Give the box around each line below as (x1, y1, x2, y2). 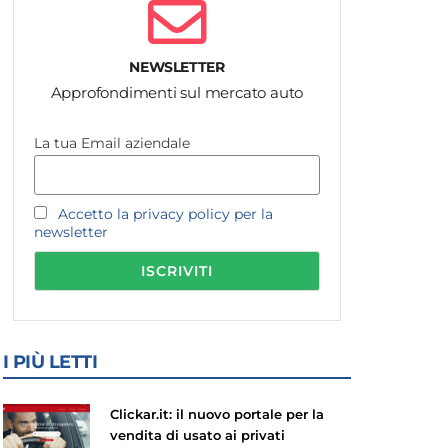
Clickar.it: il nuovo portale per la (109, 405, 324, 422)
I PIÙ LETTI (2, 350, 98, 373)
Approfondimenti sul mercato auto (50, 82, 304, 102)
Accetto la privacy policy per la (57, 204, 273, 223)
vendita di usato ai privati (109, 426, 285, 443)
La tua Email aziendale (33, 133, 190, 152)
